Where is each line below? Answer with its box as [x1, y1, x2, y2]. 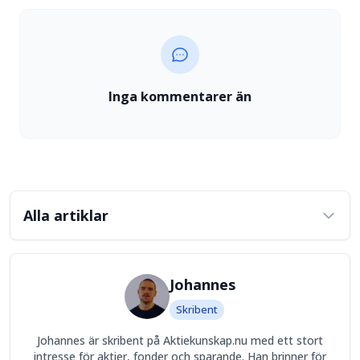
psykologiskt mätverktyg [84, 42, 249, 59]
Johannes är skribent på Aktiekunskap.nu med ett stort [37, 333, 323, 348]
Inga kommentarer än [108, 88, 252, 105]
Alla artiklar [23, 206, 108, 225]
